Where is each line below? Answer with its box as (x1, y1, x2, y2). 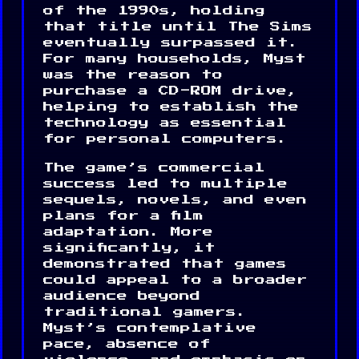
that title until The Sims (43, 21, 313, 32)
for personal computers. (43, 133, 288, 144)
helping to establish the (43, 101, 299, 112)
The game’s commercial (43, 162, 265, 173)
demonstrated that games (43, 258, 287, 269)
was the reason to (43, 69, 223, 80)
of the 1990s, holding (43, 5, 265, 16)
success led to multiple (43, 178, 288, 189)
